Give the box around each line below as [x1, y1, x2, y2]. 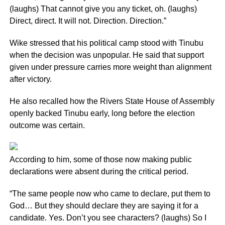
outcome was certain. [9, 121, 85, 130]
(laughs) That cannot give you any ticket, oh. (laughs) [9, 5, 197, 13]
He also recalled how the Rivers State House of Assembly [9, 97, 214, 105]
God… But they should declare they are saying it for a [9, 201, 198, 210]
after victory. [9, 75, 52, 83]
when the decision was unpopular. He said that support [9, 51, 204, 59]
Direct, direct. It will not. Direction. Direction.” [9, 17, 166, 25]
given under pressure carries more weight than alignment [9, 63, 211, 71]
